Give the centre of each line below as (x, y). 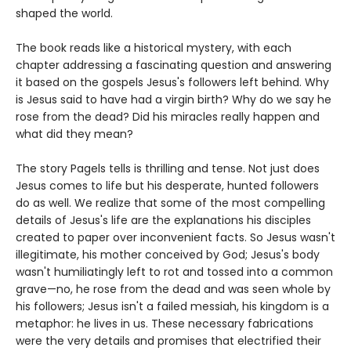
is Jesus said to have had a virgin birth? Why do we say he (174, 99)
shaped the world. (64, 13)
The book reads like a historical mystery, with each (154, 47)
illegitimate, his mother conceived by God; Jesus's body (168, 254)
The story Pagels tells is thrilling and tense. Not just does (168, 168)
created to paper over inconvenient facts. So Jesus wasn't (175, 237)
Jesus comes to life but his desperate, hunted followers (167, 185)
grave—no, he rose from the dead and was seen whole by (173, 289)
